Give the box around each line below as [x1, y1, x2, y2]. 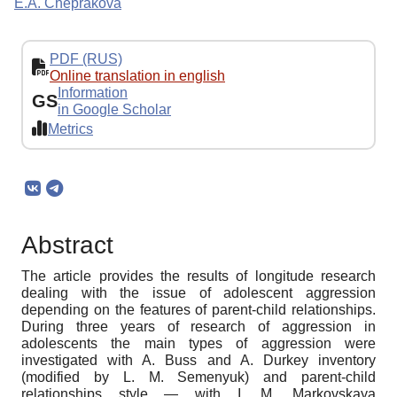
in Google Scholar [58, 102, 171, 118]
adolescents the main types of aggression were [21, 336, 376, 352]
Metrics [48, 121, 93, 136]
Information [58, 85, 128, 101]
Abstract [21, 231, 113, 260]
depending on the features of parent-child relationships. [21, 302, 376, 318]
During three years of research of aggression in [21, 319, 376, 335]
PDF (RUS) [50, 51, 122, 67]
